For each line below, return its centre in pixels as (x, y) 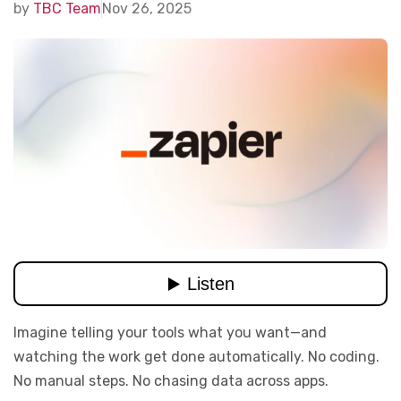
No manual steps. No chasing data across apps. (171, 381)
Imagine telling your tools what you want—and (170, 333)
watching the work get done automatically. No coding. (196, 357)
